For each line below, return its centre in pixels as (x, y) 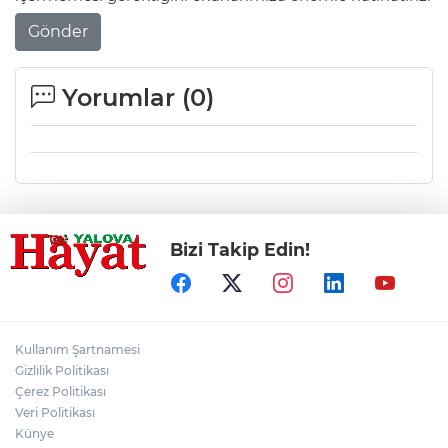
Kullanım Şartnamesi (77, 350)
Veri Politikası (55, 413)
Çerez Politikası (60, 392)
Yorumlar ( (122, 98)
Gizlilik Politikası (62, 371)
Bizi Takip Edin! (240, 250)
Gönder (58, 32)
